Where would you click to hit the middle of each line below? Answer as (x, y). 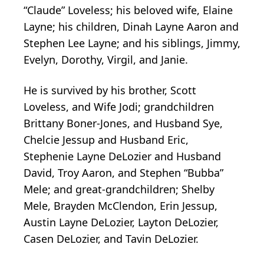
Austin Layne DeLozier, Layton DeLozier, (121, 222)
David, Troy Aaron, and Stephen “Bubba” (123, 173)
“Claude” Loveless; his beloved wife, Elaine (128, 10)
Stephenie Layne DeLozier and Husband (122, 156)
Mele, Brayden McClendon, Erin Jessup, (121, 206)
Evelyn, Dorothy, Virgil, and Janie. (106, 60)
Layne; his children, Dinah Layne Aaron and (131, 27)
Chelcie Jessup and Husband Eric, (106, 140)
